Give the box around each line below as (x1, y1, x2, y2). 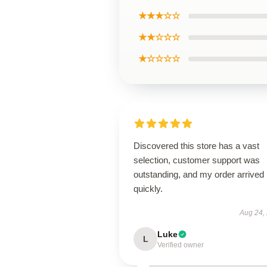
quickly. (133, 184, 163, 194)
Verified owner (157, 241, 204, 249)
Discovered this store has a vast (133, 141, 259, 151)
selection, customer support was (133, 155, 260, 165)
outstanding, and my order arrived (133, 169, 264, 179)
